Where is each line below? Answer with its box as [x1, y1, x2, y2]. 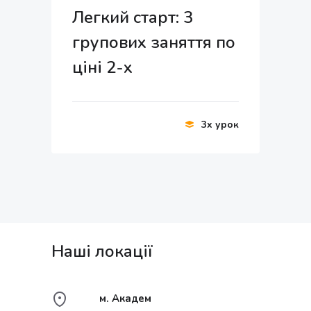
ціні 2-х [72, 56, 133, 79]
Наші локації [51, 240, 153, 263]
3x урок [201, 118, 239, 132]
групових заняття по [72, 31, 235, 54]
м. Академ [99, 292, 151, 306]
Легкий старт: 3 [72, 6, 193, 29]
